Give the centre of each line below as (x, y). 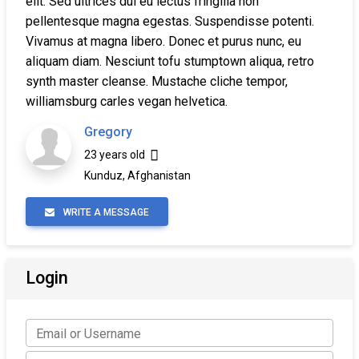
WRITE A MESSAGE (105, 212)
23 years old (117, 155)
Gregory (108, 132)
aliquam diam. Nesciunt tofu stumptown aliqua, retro (170, 61)
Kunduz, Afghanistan (137, 175)
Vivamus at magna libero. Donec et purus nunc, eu (163, 41)
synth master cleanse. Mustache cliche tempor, (157, 81)
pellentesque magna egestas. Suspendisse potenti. (170, 21)
